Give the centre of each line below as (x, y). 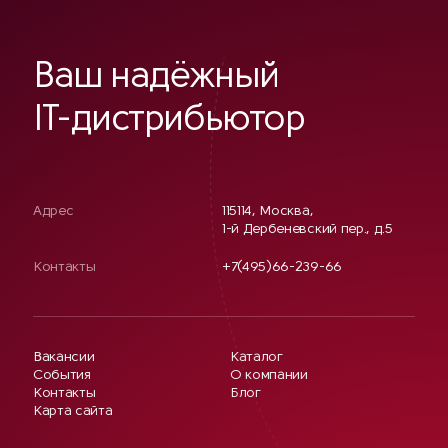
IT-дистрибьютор (169, 121)
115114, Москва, (268, 211)
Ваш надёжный (156, 78)
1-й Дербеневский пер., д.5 (307, 229)
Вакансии (64, 357)
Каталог (256, 357)
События (62, 375)
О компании (269, 375)
